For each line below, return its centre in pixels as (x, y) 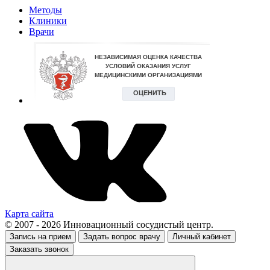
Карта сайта (29, 213)
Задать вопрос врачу (122, 236)
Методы (46, 10)
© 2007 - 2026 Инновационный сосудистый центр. (109, 224)
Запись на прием (40, 236)
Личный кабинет (202, 236)
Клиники (48, 20)
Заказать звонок (39, 249)
